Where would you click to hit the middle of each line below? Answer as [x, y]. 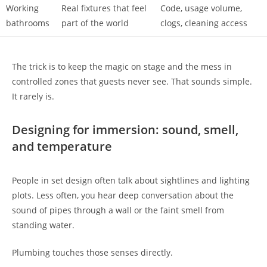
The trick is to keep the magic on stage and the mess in [122, 66]
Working [22, 8]
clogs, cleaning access [204, 23]
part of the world [95, 23]
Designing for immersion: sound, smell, [125, 129]
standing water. [43, 225]
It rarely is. [33, 96]
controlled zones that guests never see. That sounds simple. [132, 81]
